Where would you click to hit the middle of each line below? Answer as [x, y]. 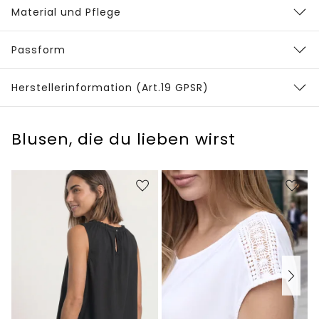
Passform [38, 50]
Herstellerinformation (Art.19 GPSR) [110, 88]
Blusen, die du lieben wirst [124, 140]
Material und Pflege [66, 12]
